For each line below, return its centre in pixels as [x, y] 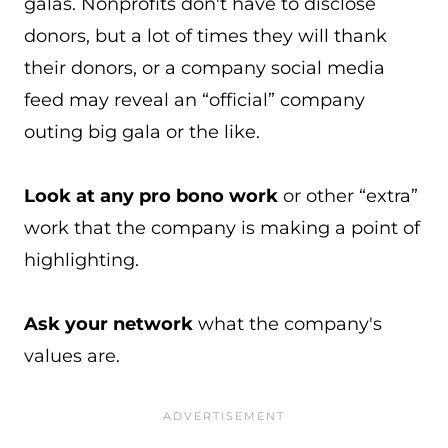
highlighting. [81, 260]
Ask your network [111, 324]
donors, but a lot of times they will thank [205, 36]
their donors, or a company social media [204, 68]
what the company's [290, 324]
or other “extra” [348, 196]
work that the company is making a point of [222, 228]
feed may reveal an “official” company [194, 100]
